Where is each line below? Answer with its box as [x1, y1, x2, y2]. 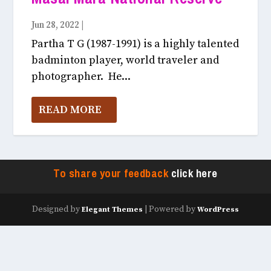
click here [171, 163, 218, 184]
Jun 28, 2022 [31, 19, 80, 31]
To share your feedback [53, 163, 171, 184]
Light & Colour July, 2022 [85, 19, 186, 31]
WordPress [197, 204, 239, 214]
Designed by [32, 203, 82, 215]
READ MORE [39, 102, 102, 117]
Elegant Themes [82, 204, 143, 214]
